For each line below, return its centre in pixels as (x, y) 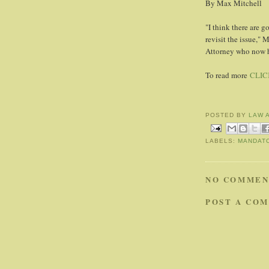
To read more (228, 75)
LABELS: (222, 141)
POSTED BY (227, 115)
